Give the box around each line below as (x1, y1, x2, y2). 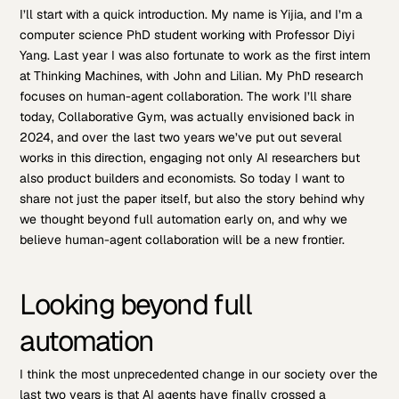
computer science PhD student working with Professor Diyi (20, 26, 355, 43)
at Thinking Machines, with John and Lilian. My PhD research (20, 67, 364, 84)
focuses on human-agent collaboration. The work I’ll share (20, 87, 353, 104)
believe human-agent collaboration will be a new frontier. (20, 231, 346, 248)
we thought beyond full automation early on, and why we (20, 210, 348, 227)
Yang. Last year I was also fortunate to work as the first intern (20, 46, 371, 63)
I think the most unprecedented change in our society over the (20, 366, 379, 383)
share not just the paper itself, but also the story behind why (20, 190, 366, 207)
